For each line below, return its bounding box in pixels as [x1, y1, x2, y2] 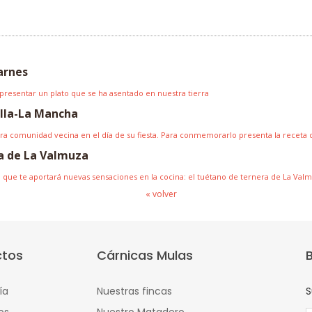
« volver [146, 188, 177, 200]
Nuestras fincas [97, 284, 172, 299]
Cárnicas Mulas [97, 247, 193, 265]
